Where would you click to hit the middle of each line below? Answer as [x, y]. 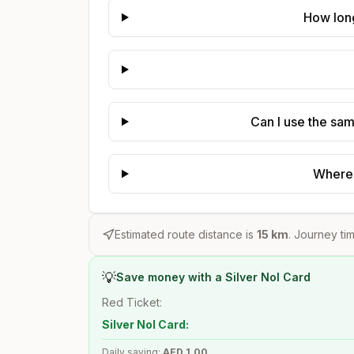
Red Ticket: [132, 302]
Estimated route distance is [186, 234]
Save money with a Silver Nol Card [213, 277]
